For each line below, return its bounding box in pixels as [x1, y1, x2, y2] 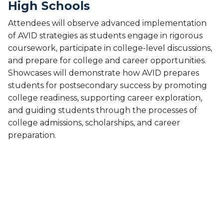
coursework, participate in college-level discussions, [8, 43, 212, 53]
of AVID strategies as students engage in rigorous [8, 31, 203, 41]
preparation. [8, 130, 56, 140]
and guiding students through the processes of [8, 106, 197, 115]
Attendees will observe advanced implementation [8, 18, 207, 28]
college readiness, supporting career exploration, [8, 93, 202, 103]
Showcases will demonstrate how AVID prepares [8, 68, 199, 78]
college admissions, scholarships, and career [8, 118, 180, 128]
